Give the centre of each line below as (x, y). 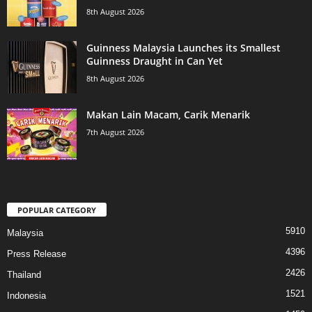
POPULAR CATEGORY (57, 210)
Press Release (37, 253)
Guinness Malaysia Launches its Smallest (184, 48)
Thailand (24, 274)
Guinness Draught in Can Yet (155, 61)
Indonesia (26, 295)
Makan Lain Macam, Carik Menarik (168, 115)
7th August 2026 (115, 132)
